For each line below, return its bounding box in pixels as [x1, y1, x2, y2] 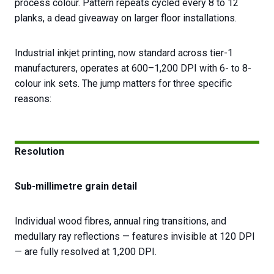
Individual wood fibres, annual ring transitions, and [15, 215, 226, 227]
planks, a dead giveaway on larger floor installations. [15, 12, 237, 24]
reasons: [15, 92, 51, 105]
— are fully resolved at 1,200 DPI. [15, 245, 157, 257]
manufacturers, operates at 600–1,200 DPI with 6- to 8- [15, 62, 251, 74]
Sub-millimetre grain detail [15, 180, 137, 192]
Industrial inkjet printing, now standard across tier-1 [15, 46, 233, 59]
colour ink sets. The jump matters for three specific [15, 77, 232, 89]
